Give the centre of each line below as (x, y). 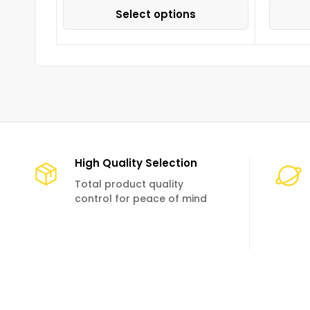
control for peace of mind (140, 198)
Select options (156, 14)
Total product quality (129, 184)
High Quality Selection (136, 163)
